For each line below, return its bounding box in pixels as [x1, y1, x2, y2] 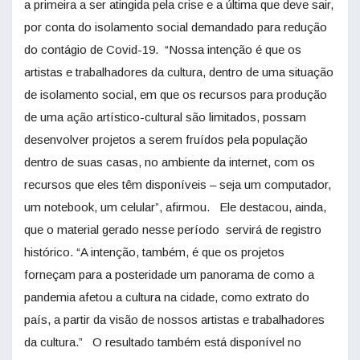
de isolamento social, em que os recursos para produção [24, 88, 327, 102]
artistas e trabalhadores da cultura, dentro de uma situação [24, 65, 333, 80]
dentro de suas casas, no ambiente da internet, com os [24, 155, 315, 170]
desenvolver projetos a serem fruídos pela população [24, 133, 308, 147]
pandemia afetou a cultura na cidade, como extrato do [24, 290, 309, 305]
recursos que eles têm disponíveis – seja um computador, [24, 178, 331, 192]
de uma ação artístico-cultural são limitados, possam [24, 110, 306, 125]
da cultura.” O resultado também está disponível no [24, 335, 301, 350]
